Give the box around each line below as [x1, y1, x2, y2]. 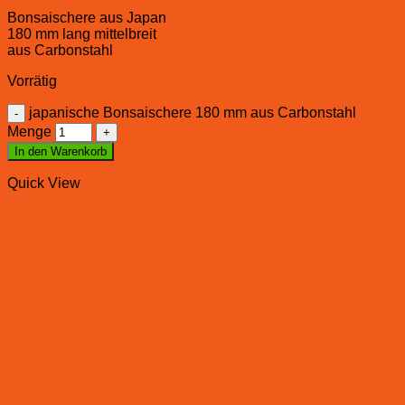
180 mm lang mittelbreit [7, 25, 156, 42]
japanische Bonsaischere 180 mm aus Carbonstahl [29, 104, 356, 120]
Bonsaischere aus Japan [7, 9, 166, 25]
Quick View [7, 174, 80, 191]
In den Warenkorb [14, 144, 107, 158]
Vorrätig [7, 72, 57, 89]
